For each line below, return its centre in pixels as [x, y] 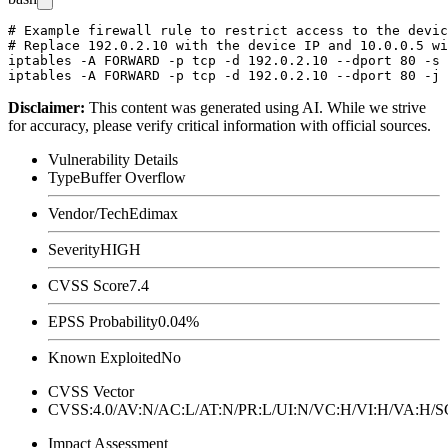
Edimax [153, 213]
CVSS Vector [91, 391]
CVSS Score [88, 285]
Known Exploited [104, 357]
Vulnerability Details [113, 159]
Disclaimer [44, 107]
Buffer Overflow [133, 177]
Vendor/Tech [88, 213]
